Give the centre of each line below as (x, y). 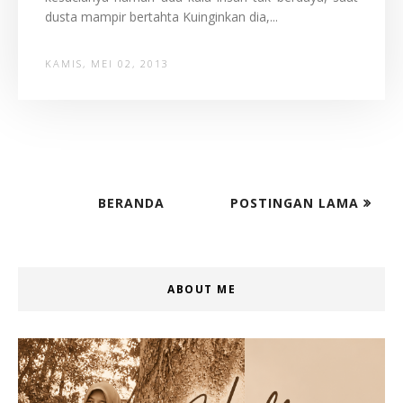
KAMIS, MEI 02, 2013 (107, 63)
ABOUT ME (201, 289)
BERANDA (131, 203)
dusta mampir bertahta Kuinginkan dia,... (161, 17)
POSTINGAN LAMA (297, 203)
